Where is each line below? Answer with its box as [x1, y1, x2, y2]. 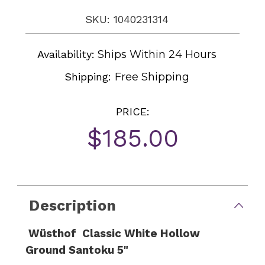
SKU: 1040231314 [85, 13, 169, 25]
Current [25, 161, 56, 171]
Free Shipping [115, 70, 190, 83]
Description [29, 196, 117, 214]
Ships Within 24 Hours [95, 47, 217, 61]
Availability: [37, 47, 95, 60]
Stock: [25, 172, 51, 182]
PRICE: [115, 105, 150, 118]
